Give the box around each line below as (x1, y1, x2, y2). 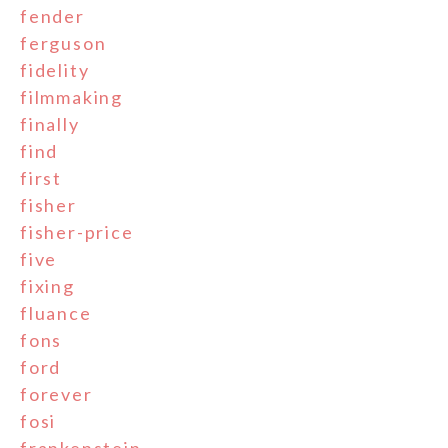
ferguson (20, 32, 107, 55)
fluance (20, 302, 92, 325)
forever (20, 383, 93, 406)
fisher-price (20, 221, 134, 244)
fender (20, 5, 85, 28)
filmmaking (20, 86, 123, 109)
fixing (20, 275, 75, 298)
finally (20, 113, 80, 136)
